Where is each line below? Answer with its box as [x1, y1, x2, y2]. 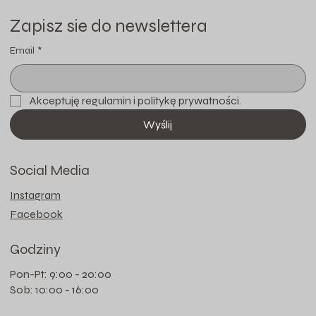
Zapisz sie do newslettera [9, 15, 207, 37]
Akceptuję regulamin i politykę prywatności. [29, 93, 241, 107]
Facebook [9, 207, 63, 221]
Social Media [9, 161, 90, 179]
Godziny [9, 240, 63, 258]
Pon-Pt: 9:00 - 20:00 [9, 267, 111, 281]
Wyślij [143, 117, 173, 131]
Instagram [9, 188, 61, 202]
